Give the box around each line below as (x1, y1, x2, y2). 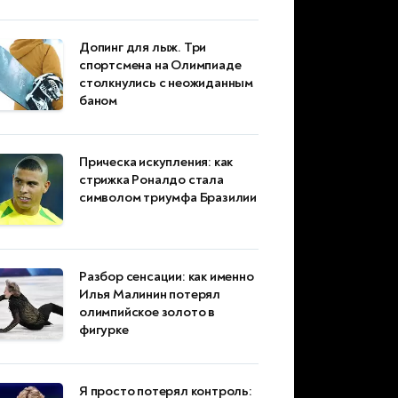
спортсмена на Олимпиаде (79, 57, 242, 75)
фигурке (79, 322, 129, 339)
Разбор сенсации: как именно (79, 268, 254, 286)
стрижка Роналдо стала (79, 171, 224, 189)
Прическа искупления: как (79, 154, 234, 171)
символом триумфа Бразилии (79, 189, 258, 207)
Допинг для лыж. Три (79, 39, 207, 57)
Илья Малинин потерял (79, 286, 221, 304)
